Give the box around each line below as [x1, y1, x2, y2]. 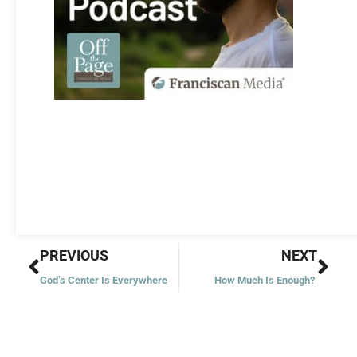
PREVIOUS [40, 246, 108, 264]
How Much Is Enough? [214, 273, 317, 286]
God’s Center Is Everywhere [40, 273, 170, 286]
